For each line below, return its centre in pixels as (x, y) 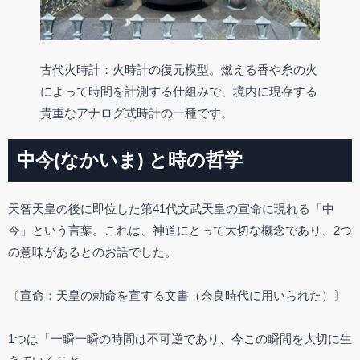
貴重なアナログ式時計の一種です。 (137, 112)
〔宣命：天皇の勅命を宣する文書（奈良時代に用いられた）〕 (177, 295)
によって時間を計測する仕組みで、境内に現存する (179, 91)
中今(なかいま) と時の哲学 (130, 160)
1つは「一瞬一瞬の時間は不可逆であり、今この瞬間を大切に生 (180, 338)
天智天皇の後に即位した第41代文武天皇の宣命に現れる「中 (171, 208)
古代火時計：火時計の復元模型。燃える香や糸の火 (179, 69)
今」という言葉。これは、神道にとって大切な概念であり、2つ (180, 230)
